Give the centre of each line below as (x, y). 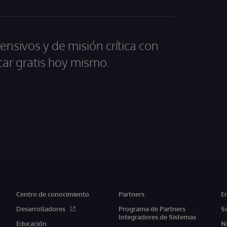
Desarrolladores (41, 209)
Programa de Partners (152, 209)
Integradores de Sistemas (157, 217)
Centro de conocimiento (52, 194)
